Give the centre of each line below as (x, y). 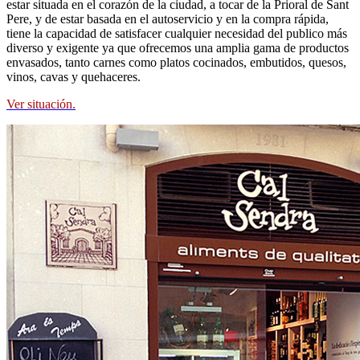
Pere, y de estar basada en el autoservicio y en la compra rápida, (168, 19)
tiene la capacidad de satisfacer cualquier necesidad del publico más (177, 34)
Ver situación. (41, 104)
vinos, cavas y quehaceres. (74, 77)
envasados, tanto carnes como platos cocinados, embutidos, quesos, (176, 63)
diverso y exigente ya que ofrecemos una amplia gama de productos (178, 48)
